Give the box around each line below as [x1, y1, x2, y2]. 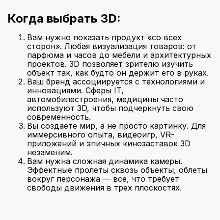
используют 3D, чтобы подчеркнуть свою [27, 103, 193, 113]
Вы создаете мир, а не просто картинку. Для [27, 121, 206, 131]
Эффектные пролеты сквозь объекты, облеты [27, 165, 207, 175]
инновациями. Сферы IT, [27, 85, 124, 95]
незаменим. [27, 147, 73, 157]
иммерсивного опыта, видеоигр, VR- [27, 130, 174, 139]
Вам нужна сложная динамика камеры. [27, 156, 182, 166]
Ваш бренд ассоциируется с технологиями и [27, 77, 205, 86]
